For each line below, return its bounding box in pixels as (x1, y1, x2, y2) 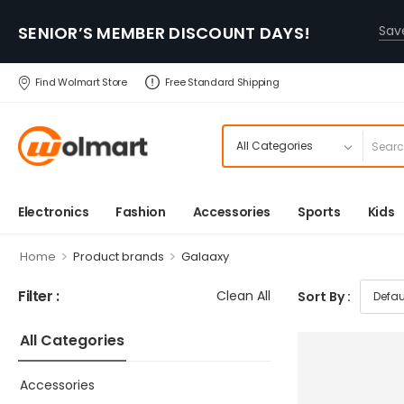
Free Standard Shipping (164, 75, 280, 89)
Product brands (72, 248, 164, 265)
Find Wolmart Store (34, 75, 127, 89)
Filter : (18, 285, 60, 307)
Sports (297, 202, 341, 221)
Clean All (216, 287, 271, 305)
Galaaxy (180, 248, 229, 265)
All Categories (20, 330, 124, 351)
